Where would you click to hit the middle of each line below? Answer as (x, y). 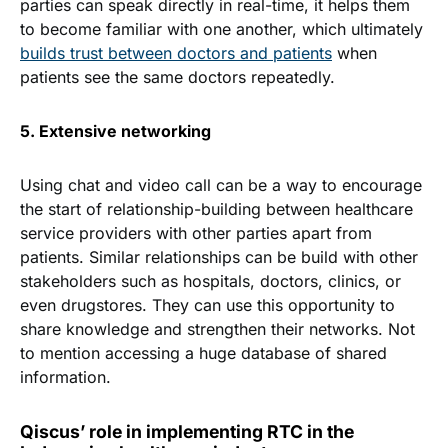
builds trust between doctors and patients (176, 53)
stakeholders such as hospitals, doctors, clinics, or (210, 281)
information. (70, 377)
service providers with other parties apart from (196, 233)
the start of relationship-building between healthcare (216, 209)
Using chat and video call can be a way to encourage (221, 185)
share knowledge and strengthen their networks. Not (217, 329)
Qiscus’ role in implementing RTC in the (187, 432)
